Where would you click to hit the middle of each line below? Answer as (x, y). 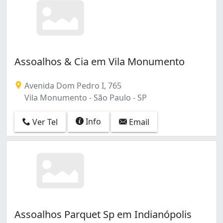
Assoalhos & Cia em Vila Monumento (100, 61)
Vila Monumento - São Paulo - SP (85, 97)
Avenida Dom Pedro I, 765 (72, 85)
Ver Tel (44, 122)
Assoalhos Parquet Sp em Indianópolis (103, 214)
